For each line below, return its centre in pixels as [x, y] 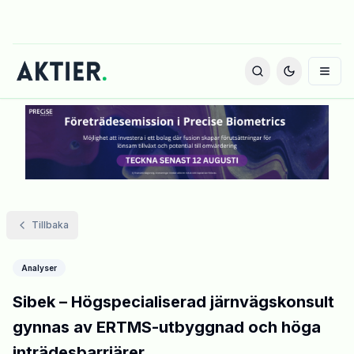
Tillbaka [50, 225]
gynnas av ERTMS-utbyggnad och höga [167, 328]
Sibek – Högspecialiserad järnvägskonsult [173, 302]
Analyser [39, 268]
